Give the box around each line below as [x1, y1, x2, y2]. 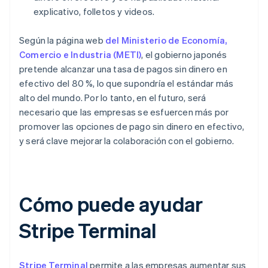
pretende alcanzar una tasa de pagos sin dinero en [19, 63, 227, 75]
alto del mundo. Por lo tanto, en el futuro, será [19, 92, 206, 104]
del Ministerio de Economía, [105, 34, 227, 47]
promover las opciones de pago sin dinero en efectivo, [19, 120, 245, 133]
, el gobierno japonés [141, 48, 227, 61]
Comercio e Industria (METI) [19, 48, 142, 61]
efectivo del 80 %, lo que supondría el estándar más [19, 77, 234, 90]
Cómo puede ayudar [19, 191, 203, 217]
